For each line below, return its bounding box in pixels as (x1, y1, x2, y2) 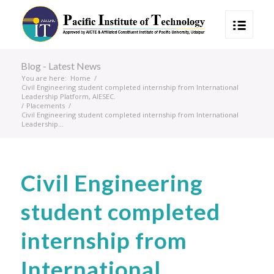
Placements (26, 101, 65, 110)
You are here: (21, 73, 67, 83)
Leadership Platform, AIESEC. (21, 92, 116, 101)
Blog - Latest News (20, 60, 101, 72)
